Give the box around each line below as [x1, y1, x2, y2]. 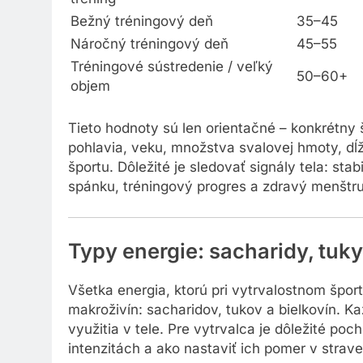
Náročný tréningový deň [70, 38, 228, 55]
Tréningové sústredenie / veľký [70, 61, 273, 78]
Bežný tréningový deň [70, 15, 213, 32]
